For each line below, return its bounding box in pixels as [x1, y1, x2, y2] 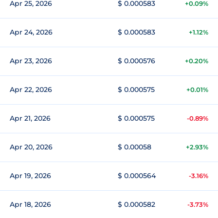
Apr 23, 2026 [10, 56, 52, 65]
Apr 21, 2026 [10, 114, 51, 123]
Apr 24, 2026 [10, 28, 53, 36]
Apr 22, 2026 [10, 85, 52, 94]
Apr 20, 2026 [10, 143, 53, 151]
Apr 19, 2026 [10, 171, 51, 180]
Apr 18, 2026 [10, 200, 51, 209]
